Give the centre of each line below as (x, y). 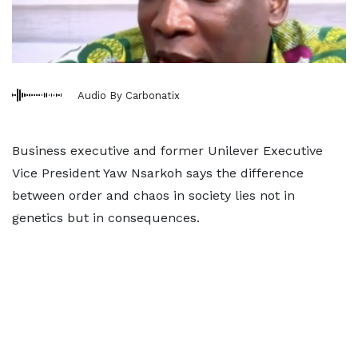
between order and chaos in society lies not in (153, 195)
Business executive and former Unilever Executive (167, 151)
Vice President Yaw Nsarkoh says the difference (158, 173)
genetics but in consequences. (106, 218)
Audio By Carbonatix (129, 95)
